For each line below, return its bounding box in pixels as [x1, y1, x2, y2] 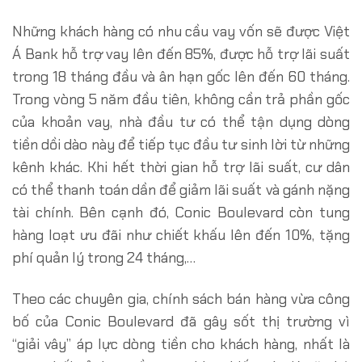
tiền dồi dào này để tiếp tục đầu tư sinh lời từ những [12, 135, 350, 155]
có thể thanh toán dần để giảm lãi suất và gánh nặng [12, 180, 350, 200]
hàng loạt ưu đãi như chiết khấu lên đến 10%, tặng [12, 225, 350, 246]
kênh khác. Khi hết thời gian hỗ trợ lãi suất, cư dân [12, 158, 350, 178]
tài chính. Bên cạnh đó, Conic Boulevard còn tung [12, 203, 350, 223]
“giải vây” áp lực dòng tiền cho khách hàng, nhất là [12, 335, 350, 355]
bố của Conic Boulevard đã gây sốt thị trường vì [12, 312, 350, 332]
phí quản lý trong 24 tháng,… [12, 248, 196, 268]
